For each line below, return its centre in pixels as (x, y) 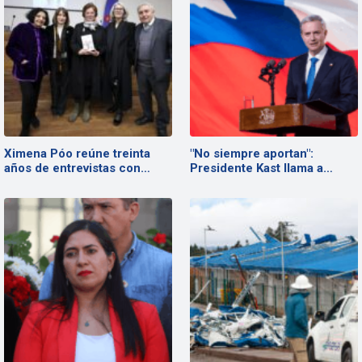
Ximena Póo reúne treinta (77, 154)
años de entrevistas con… (77, 168)
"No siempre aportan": (252, 154)
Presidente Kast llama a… (262, 168)
